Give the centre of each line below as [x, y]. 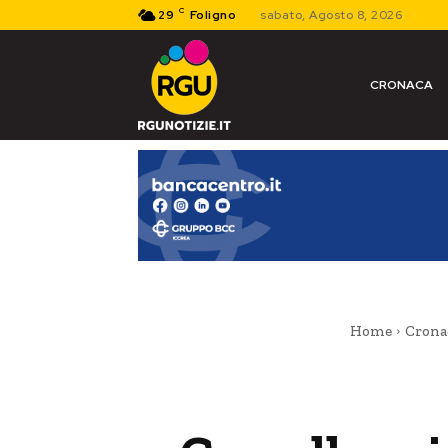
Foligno [212, 15]
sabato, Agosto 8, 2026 [331, 15]
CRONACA [401, 85]
